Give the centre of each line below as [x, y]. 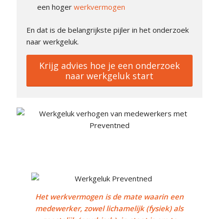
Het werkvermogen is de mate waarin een [109, 197]
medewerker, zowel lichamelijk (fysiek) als [109, 208]
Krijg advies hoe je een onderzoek [109, 66]
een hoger [55, 7]
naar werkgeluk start [109, 76]
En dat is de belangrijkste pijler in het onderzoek [107, 30]
